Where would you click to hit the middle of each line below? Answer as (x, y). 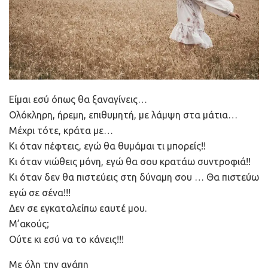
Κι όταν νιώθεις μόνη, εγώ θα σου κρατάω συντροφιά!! (130, 162)
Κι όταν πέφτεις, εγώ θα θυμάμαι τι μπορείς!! (107, 146)
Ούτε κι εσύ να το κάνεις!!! (66, 240)
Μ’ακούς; (29, 224)
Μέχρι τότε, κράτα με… (61, 131)
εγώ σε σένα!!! (40, 193)
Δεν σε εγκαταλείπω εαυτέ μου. (78, 208)
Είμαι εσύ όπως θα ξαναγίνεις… (78, 100)
